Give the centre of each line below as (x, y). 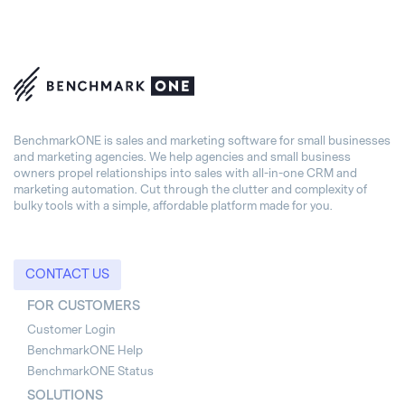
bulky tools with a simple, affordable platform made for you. (173, 205)
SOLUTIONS (65, 395)
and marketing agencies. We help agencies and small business (182, 156)
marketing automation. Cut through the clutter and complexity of (190, 189)
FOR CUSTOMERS (84, 306)
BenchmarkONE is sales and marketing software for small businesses (202, 140)
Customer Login (71, 329)
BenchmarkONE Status (90, 371)
